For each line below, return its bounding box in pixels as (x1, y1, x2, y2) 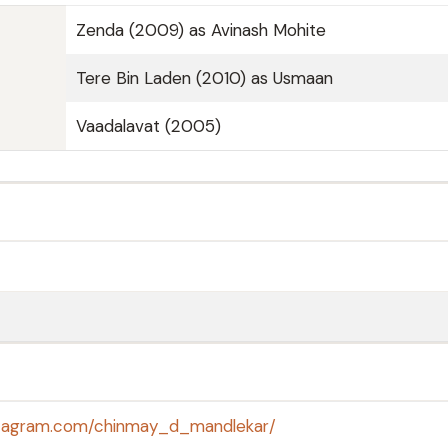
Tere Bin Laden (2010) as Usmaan (76, 67, 333, 89)
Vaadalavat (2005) (76, 115, 221, 137)
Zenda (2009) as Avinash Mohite (76, 19, 326, 41)
